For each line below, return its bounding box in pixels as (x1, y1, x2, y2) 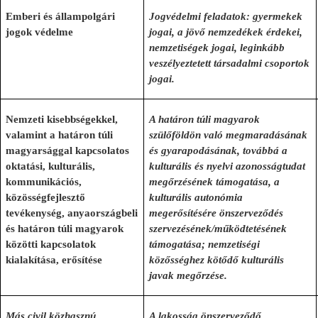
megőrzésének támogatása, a (149, 176, 280, 187)
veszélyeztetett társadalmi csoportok (149, 57, 310, 69)
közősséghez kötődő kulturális (149, 254, 285, 265)
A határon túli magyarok (149, 114, 261, 125)
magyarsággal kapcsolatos (6, 145, 130, 156)
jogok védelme (6, 26, 74, 38)
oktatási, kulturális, (6, 160, 96, 172)
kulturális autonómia (149, 192, 243, 203)
